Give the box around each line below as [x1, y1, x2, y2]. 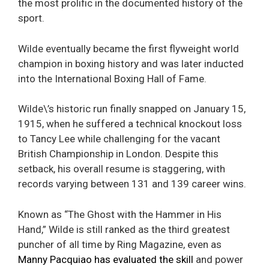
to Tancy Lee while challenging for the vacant [18, 133, 220, 145]
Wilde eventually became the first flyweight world [18, 42, 239, 55]
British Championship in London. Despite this [18, 148, 219, 160]
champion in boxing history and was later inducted [18, 57, 244, 70]
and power [193, 253, 243, 265]
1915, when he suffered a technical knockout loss [18, 118, 242, 130]
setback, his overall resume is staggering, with [18, 163, 225, 175]
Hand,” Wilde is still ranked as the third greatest [18, 223, 230, 235]
